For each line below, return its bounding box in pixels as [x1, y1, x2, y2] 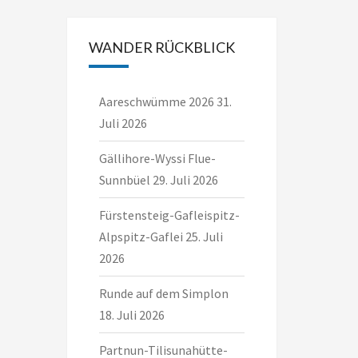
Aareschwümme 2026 [98, 93, 214, 109]
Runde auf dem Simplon [98, 285, 229, 301]
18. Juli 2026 [98, 307, 165, 323]
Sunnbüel [98, 172, 150, 188]
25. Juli [185, 229, 223, 245]
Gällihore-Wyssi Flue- [98, 150, 216, 166]
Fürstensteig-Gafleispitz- [98, 207, 240, 223]
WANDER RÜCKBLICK [88, 38, 235, 56]
